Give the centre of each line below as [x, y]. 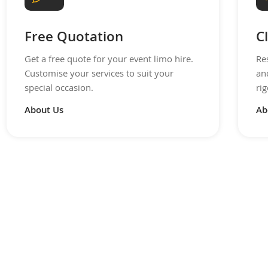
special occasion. [59, 89]
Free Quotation [74, 38]
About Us [44, 112]
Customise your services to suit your [99, 74]
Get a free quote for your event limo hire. [109, 60]
